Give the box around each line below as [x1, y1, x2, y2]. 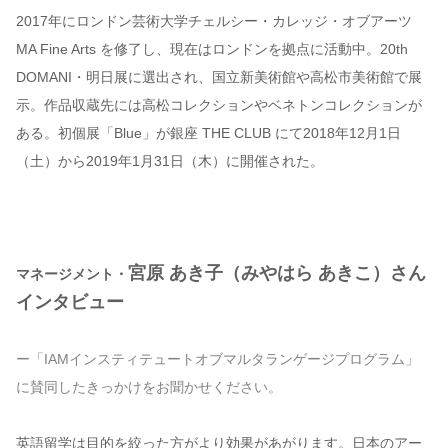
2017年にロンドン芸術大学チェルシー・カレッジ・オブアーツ [16, 13, 412, 30]
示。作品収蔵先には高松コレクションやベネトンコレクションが [16, 97, 422, 114]
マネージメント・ [16, 266, 128, 283]
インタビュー [16, 292, 124, 313]
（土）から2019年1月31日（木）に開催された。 [16, 153, 324, 170]
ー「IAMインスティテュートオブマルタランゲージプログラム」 [16, 351, 419, 368]
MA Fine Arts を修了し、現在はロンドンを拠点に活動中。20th [16, 41, 408, 58]
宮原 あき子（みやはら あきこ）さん [128, 263, 426, 284]
